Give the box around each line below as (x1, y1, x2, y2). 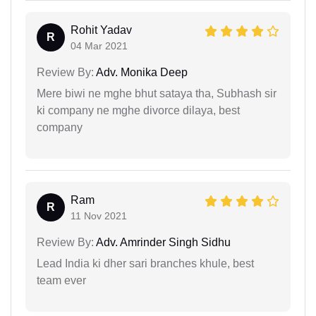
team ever (37, 274, 86, 286)
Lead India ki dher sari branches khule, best (37, 257, 254, 269)
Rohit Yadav (71, 23, 132, 36)
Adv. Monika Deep (94, 66, 188, 78)
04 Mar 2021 (71, 39, 128, 51)
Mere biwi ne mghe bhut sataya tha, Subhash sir (37, 87, 276, 99)
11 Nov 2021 (71, 209, 127, 221)
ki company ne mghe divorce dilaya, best (37, 104, 240, 116)
